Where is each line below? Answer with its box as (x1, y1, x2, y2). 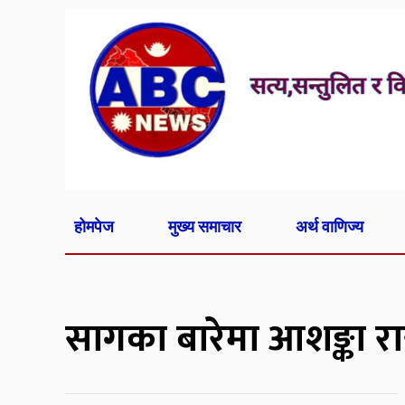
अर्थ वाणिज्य (295, 216, 363, 236)
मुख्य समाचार (167, 216, 241, 236)
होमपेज (74, 216, 114, 236)
